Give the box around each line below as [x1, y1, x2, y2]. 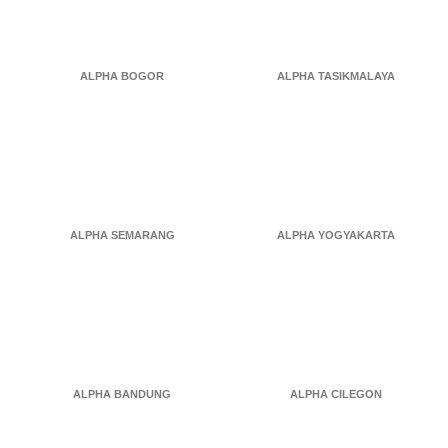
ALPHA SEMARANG [69, 229, 175, 241]
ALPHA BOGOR [80, 70, 164, 82]
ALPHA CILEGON [290, 388, 382, 400]
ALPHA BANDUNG [73, 388, 171, 400]
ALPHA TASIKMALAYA [277, 70, 395, 82]
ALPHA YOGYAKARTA [277, 229, 395, 241]
